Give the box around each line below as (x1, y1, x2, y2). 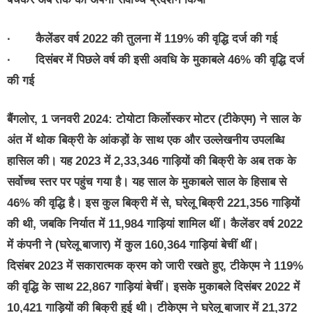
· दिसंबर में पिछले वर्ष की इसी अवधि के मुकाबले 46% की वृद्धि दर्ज (7, 52, 304, 66)
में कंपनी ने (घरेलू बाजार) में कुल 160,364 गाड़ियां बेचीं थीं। (7, 238, 259, 252)
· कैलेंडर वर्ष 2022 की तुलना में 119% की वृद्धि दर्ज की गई (7, 31, 277, 45)
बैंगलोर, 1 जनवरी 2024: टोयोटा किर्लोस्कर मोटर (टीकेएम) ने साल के (7, 112, 301, 126)
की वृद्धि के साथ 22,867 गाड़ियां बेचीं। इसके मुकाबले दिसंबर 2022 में (7, 280, 300, 294)
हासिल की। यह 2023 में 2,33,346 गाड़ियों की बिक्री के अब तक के (7, 154, 296, 168)
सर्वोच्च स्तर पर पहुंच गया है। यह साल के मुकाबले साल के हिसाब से (7, 175, 286, 189)
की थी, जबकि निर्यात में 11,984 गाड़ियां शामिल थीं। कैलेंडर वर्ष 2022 (7, 217, 303, 231)
